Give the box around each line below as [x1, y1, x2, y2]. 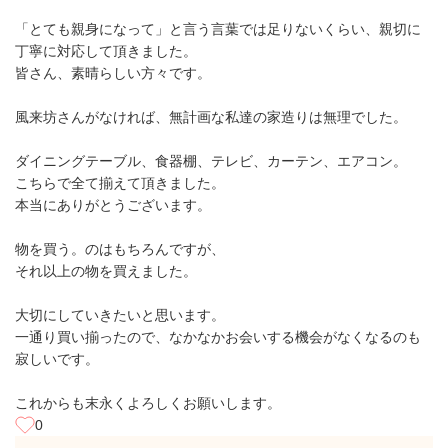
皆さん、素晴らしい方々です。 [15, 65, 211, 82]
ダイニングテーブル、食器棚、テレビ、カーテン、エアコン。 [15, 153, 407, 170]
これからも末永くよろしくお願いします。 [15, 395, 281, 412]
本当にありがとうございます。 [15, 197, 211, 214]
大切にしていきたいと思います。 [15, 307, 225, 324]
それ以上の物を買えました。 [15, 263, 197, 280]
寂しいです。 [15, 351, 99, 368]
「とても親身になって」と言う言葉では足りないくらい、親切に [15, 21, 421, 38]
